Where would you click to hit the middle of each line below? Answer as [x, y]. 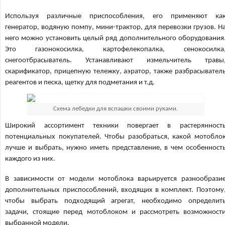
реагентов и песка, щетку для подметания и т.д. [80, 83]
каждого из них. [30, 159]
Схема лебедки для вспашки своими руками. [116, 109]
